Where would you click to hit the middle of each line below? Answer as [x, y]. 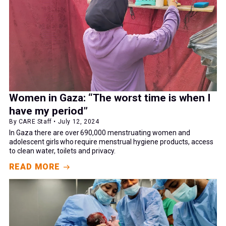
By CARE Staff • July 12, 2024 [54, 122]
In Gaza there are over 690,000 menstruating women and [100, 133]
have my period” [48, 111]
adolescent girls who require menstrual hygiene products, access [111, 142]
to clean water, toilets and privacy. [62, 151]
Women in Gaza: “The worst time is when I [110, 98]
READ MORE [35, 167]
